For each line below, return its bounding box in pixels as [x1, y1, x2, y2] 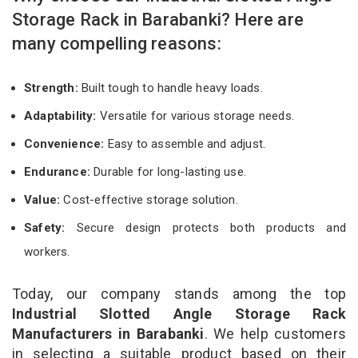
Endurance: [24, 164, 90, 179]
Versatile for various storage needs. [96, 108, 295, 123]
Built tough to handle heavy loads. [82, 80, 263, 95]
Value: [24, 192, 64, 207]
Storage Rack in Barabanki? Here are [12, 9, 304, 30]
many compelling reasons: [12, 33, 221, 54]
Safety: [24, 220, 66, 235]
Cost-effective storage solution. [63, 192, 238, 207]
